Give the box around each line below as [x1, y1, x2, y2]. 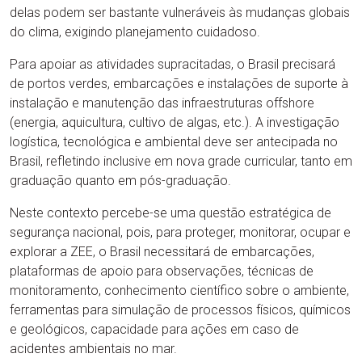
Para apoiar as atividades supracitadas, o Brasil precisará [10, 57, 335, 72]
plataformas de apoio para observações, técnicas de [10, 263, 314, 279]
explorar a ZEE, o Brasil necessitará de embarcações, [10, 244, 314, 259]
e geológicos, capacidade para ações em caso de [10, 322, 299, 337]
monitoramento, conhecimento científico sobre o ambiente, [10, 283, 349, 298]
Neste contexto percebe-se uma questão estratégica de [10, 205, 331, 221]
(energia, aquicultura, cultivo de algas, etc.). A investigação [10, 115, 339, 130]
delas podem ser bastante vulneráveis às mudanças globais [10, 5, 350, 20]
